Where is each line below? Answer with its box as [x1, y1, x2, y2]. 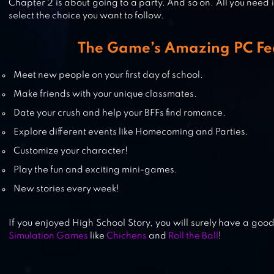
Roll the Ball [168, 232, 218, 240]
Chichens [106, 232, 147, 240]
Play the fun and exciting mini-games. [13, 166, 178, 174]
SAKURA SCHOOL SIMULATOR [45, 45, 250, 59]
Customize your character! [13, 147, 128, 155]
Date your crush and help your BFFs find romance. [13, 109, 226, 117]
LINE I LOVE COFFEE [45, 114, 180, 127]
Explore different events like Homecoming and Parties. [13, 128, 249, 136]
